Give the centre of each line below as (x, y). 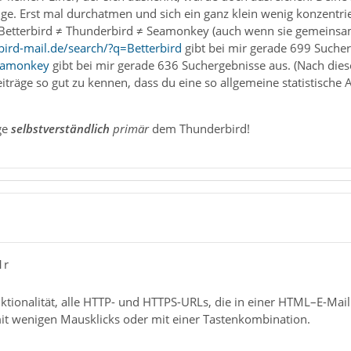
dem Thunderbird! (199, 129)
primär (129, 129)
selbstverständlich (60, 129)
